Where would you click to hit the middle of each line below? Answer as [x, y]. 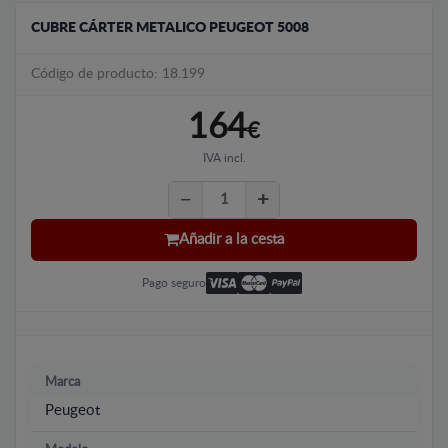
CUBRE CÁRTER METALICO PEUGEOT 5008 [170, 27]
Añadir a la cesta [231, 240]
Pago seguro [173, 282]
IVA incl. [224, 157]
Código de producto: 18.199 [118, 73]
